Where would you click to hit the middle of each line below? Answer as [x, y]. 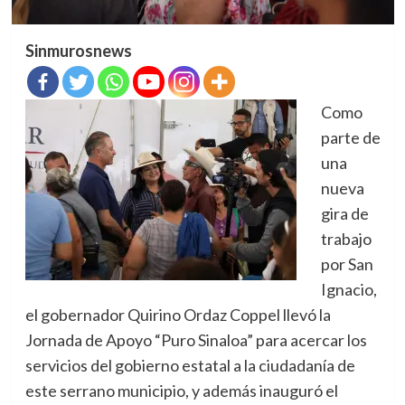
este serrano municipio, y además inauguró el [181, 391]
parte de [350, 138]
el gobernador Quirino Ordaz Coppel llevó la [178, 315]
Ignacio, [348, 290]
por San [347, 264]
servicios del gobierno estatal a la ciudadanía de [190, 366]
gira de [344, 214]
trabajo [346, 239]
